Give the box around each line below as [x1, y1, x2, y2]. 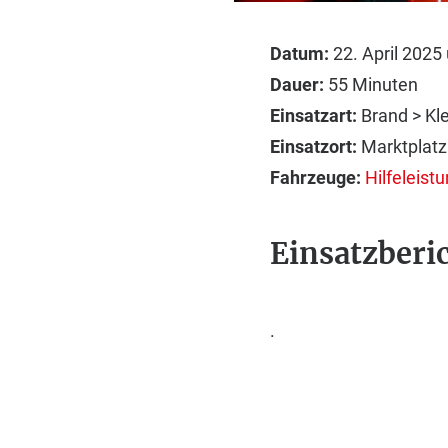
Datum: [270, 43, 329, 64]
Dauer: [270, 74, 324, 95]
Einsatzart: [270, 105, 357, 126]
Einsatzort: [270, 136, 357, 157]
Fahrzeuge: [270, 167, 361, 188]
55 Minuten [324, 74, 418, 95]
